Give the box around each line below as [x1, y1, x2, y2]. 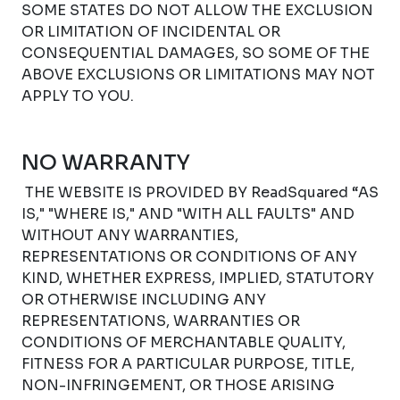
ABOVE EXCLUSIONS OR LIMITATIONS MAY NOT [21, 65, 375, 84]
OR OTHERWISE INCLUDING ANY [21, 290, 266, 309]
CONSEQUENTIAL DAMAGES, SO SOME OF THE [21, 44, 370, 62]
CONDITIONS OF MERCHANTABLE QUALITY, [21, 333, 346, 352]
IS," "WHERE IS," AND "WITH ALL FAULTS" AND [21, 204, 354, 223]
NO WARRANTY [21, 149, 190, 176]
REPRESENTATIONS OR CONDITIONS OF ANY [21, 247, 357, 266]
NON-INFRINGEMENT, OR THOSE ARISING [21, 376, 335, 395]
